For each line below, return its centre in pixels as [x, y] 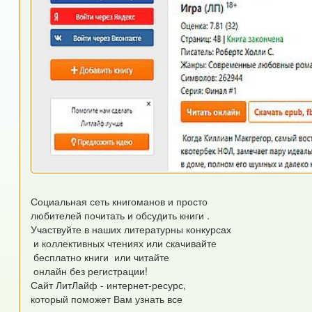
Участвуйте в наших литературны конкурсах [131, 229]
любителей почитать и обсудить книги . [120, 216]
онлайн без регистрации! [89, 271]
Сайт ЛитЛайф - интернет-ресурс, [110, 285]
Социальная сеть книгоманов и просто [121, 202]
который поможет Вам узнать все [108, 299]
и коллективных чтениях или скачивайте [124, 243]
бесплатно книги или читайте [100, 257]
